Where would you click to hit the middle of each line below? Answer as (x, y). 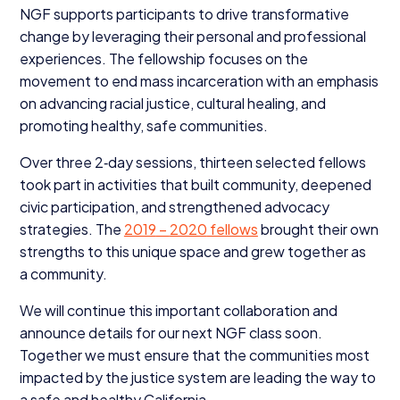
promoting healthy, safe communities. (143, 125)
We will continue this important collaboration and (178, 310)
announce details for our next (117, 332)
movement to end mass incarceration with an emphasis (199, 80)
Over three (57, 162)
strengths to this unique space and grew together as (192, 251)
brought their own (318, 229)
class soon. (284, 332)
